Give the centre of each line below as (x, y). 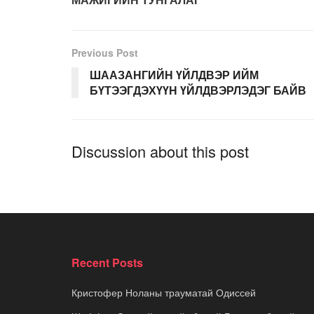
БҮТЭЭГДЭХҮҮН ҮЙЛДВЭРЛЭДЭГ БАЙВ (198, 90)
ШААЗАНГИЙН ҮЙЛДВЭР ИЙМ (174, 75)
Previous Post (105, 53)
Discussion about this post (160, 151)
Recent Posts (107, 263)
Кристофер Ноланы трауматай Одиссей (164, 293)
